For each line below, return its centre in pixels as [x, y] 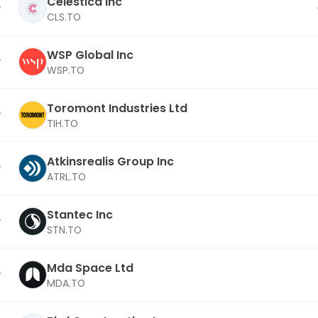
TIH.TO [62, 123]
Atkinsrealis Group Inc [110, 161]
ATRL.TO [66, 176]
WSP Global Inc [90, 55]
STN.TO [64, 230]
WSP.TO [66, 70]
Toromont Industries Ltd [117, 108]
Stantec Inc [80, 214]
